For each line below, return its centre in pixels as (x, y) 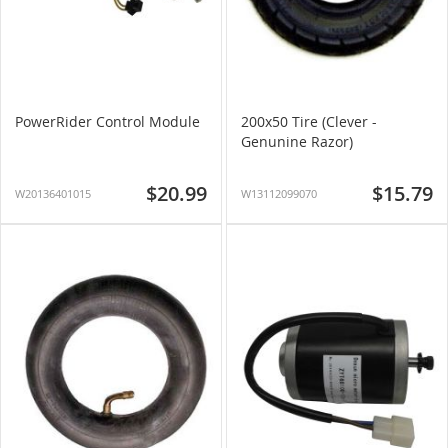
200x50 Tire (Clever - (309, 121)
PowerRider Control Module (107, 121)
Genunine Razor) (297, 141)
